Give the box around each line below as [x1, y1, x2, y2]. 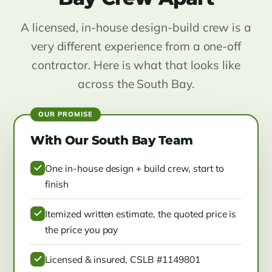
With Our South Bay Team [30, 133, 193, 148]
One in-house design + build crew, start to [45, 161, 224, 174]
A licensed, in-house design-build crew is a [20, 20, 252, 35]
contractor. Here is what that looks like [32, 58, 240, 73]
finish [45, 177, 69, 190]
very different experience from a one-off [30, 39, 242, 54]
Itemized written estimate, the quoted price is [45, 207, 237, 220]
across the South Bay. [77, 76, 195, 92]
